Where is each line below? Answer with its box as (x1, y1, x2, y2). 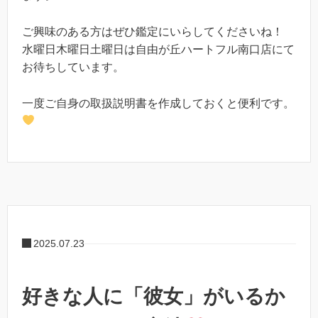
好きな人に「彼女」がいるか (22, 285, 285, 308)
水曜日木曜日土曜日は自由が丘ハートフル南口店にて (22, 43, 295, 56)
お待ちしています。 (22, 61, 124, 74)
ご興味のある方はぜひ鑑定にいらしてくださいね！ (22, 26, 283, 38)
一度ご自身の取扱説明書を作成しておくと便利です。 (22, 97, 295, 109)
